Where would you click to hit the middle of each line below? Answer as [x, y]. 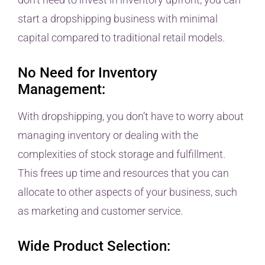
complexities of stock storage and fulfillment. [122, 154]
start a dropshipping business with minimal [118, 18]
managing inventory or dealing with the [108, 135]
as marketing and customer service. [100, 211]
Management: [62, 89]
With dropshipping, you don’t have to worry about [131, 116]
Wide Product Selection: [94, 246]
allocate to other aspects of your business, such [127, 192]
